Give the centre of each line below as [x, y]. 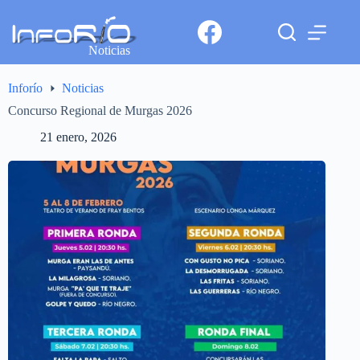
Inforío [25, 88]
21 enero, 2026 [78, 137]
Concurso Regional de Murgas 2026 [100, 111]
